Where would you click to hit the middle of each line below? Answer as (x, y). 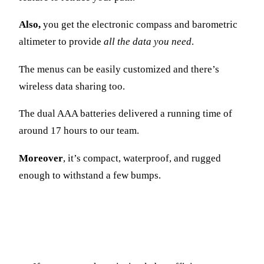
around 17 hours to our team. (79, 131)
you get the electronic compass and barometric (139, 25)
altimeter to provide (61, 42)
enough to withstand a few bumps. (90, 176)
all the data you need (148, 42)
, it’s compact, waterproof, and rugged (142, 159)
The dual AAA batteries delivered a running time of (126, 114)
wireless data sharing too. (72, 86)
